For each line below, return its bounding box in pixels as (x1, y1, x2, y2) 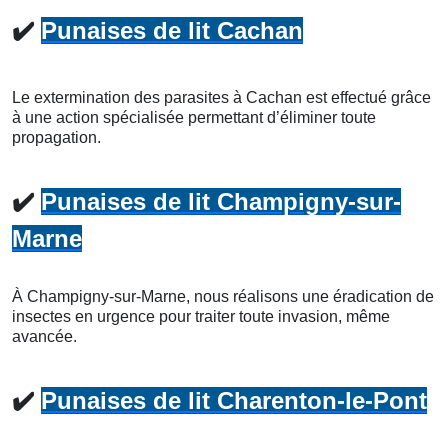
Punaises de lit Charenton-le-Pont (41, 386, 427, 414)
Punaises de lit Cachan (41, 16, 303, 44)
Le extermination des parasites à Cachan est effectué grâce (12, 88, 431, 106)
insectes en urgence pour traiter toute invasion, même (12, 307, 390, 325)
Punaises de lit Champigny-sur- (41, 187, 401, 215)
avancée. (12, 327, 77, 345)
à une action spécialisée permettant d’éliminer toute (12, 108, 376, 126)
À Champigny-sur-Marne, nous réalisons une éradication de (12, 287, 434, 305)
